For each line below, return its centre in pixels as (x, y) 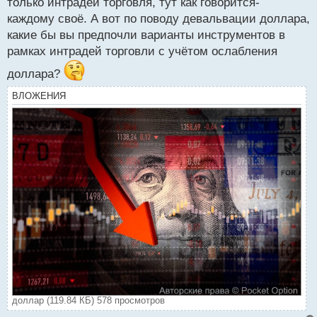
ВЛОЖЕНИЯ (39, 96)
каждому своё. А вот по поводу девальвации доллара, (158, 19)
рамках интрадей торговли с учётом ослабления (142, 52)
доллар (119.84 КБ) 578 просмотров (88, 301)
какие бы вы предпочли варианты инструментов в (146, 35)
